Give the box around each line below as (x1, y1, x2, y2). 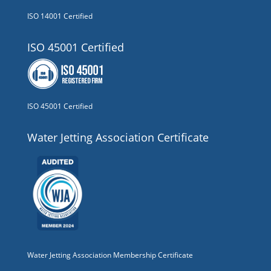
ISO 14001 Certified (27, 10, 93, 21)
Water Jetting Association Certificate (27, 129, 209, 145)
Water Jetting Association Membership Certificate (27, 249, 193, 260)
